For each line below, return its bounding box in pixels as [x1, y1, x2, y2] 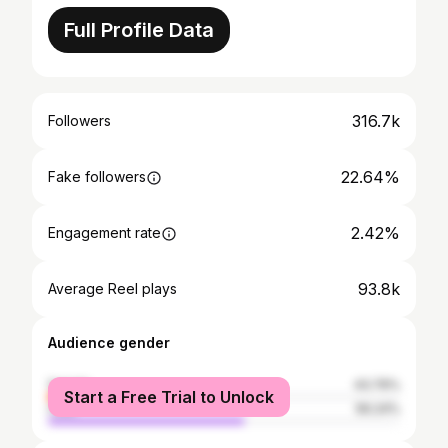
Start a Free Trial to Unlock [64, 387, 274, 407]
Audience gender [48, 334, 170, 351]
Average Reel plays [48, 280, 177, 297]
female [48, 377, 90, 392]
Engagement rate [48, 224, 161, 241]
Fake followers [48, 168, 146, 185]
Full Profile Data [64, 18, 214, 42]
